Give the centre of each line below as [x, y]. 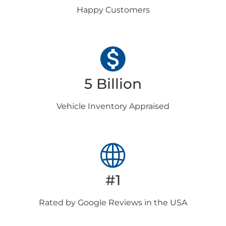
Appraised [149, 106]
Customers [127, 10]
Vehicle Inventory [93, 106]
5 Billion [113, 84]
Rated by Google [73, 203]
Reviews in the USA [147, 203]
